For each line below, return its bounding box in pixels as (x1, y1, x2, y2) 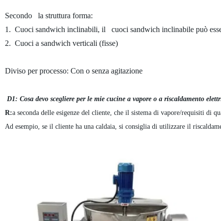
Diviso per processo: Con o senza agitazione (4, 67, 143, 75)
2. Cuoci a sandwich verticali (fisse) (4, 39, 118, 48)
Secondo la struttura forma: (4, 11, 93, 20)
